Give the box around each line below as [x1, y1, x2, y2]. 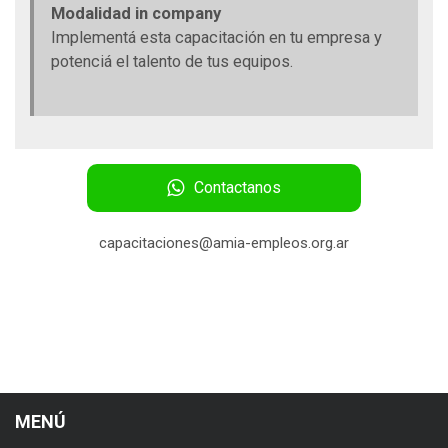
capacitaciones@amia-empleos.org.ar [99, 234, 349, 253]
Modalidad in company [50, 4, 221, 24]
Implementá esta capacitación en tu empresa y [50, 28, 382, 48]
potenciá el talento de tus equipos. [50, 52, 293, 72]
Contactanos [194, 178, 281, 198]
